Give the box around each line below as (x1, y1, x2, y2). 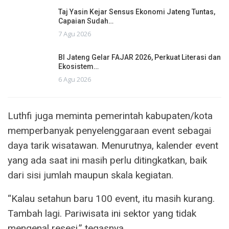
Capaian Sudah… (58, 16, 113, 25)
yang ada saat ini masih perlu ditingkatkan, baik (8, 154, 207, 166)
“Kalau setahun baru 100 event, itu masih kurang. (8, 192, 215, 204)
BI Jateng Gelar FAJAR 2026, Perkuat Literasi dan (58, 53, 221, 61)
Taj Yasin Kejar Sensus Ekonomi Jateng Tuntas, (58, 7, 215, 16)
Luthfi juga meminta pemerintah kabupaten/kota (8, 109, 213, 122)
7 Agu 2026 (58, 29, 91, 38)
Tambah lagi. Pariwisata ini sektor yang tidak (8, 207, 196, 219)
